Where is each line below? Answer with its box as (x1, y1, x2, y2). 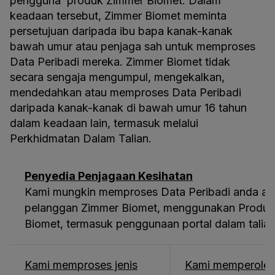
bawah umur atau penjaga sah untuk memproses (10, 40, 255, 53)
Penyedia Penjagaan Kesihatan (25, 169, 193, 182)
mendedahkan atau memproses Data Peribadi (10, 86, 241, 99)
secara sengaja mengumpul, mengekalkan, (10, 71, 225, 83)
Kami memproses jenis (25, 258, 137, 271)
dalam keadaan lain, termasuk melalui (10, 117, 198, 130)
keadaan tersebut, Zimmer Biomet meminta (10, 9, 227, 22)
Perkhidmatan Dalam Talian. (10, 132, 152, 145)
